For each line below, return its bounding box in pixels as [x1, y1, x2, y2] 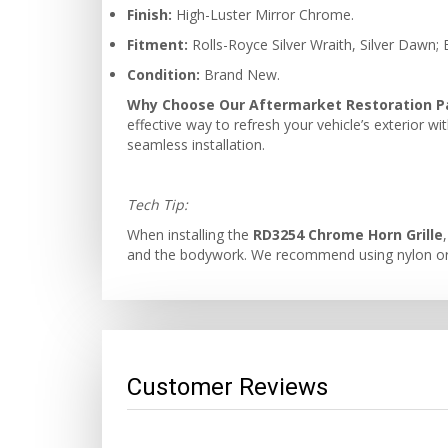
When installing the [127, 225, 253, 244]
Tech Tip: [127, 195, 188, 214]
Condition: [127, 65, 200, 84]
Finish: [127, 5, 172, 24]
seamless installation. [127, 135, 265, 154]
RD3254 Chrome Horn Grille [253, 225, 443, 244]
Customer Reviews [127, 373, 328, 401]
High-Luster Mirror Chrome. [172, 5, 354, 24]
